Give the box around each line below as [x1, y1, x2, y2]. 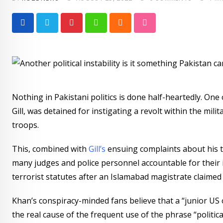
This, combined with [12, 143, 89, 154]
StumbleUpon [144, 23, 196, 35]
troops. [12, 119, 39, 130]
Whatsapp [95, 23, 134, 35]
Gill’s [89, 143, 108, 154]
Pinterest [71, 23, 106, 35]
